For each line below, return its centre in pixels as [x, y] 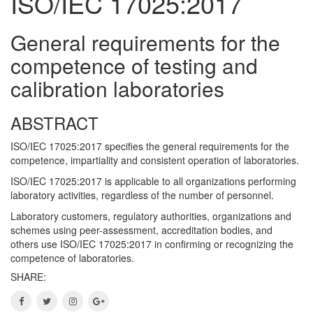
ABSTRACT [54, 122]
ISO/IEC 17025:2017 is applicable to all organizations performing [153, 181]
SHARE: [28, 276]
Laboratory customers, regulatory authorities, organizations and [151, 216]
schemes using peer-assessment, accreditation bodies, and [141, 230]
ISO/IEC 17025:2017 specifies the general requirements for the [150, 146]
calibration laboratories [117, 88]
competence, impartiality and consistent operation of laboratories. [155, 160]
